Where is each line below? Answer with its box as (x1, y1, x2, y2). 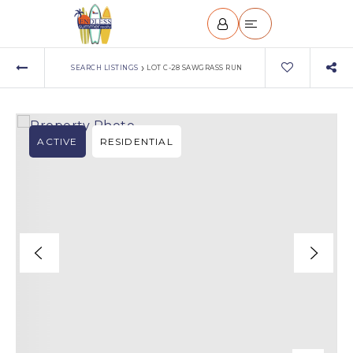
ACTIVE (37, 136, 78, 147)
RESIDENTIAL (99, 136, 173, 147)
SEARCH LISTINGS (71, 63, 139, 72)
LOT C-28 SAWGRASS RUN (147, 63, 243, 72)
